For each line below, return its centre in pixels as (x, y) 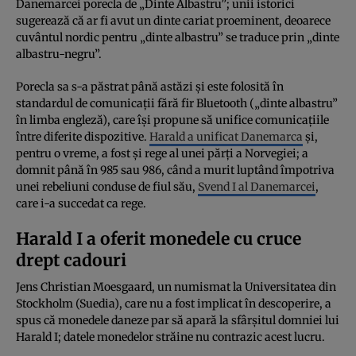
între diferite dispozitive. (83, 136)
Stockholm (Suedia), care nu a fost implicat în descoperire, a (174, 303)
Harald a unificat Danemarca (226, 136)
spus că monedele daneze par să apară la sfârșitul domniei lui (178, 320)
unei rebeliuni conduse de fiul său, (107, 186)
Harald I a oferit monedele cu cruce (159, 238)
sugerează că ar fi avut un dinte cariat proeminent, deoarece (173, 20)
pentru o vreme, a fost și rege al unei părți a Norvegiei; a (162, 153)
